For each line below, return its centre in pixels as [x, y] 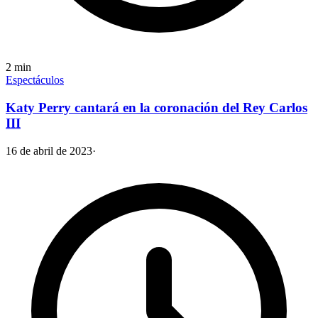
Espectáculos [35, 80]
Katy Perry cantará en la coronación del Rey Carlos [157, 108]
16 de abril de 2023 [49, 150]
